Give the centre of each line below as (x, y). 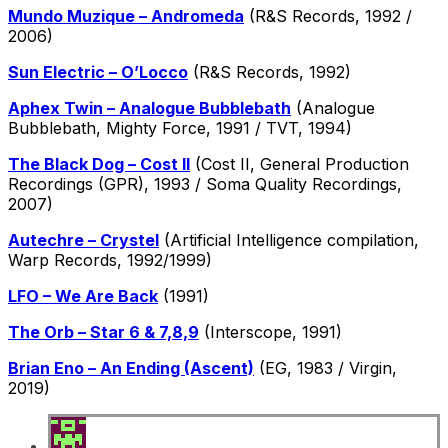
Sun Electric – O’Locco (98, 71)
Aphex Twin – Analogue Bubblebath (149, 107)
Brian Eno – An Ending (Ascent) (131, 367)
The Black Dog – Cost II (99, 163)
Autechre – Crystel (83, 239)
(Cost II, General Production (299, 163)
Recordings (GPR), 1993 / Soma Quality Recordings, (205, 183)
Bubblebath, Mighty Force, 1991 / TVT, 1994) (180, 127)
